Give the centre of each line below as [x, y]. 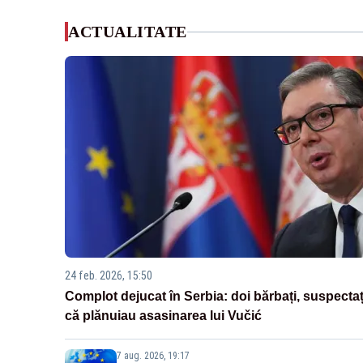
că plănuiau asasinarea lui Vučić [163, 316]
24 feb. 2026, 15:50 [109, 276]
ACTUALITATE [128, 32]
